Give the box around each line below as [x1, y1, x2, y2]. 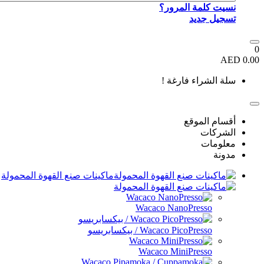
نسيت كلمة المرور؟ [159, 2, 236, 12]
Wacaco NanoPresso [136, 203, 212, 213]
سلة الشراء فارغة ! [161, 75, 236, 85]
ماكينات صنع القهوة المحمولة [1, 170, 114, 180]
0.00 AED [243, 55, 259, 65]
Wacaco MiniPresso [138, 246, 212, 256]
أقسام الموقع [184, 116, 236, 126]
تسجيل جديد [189, 14, 236, 24]
